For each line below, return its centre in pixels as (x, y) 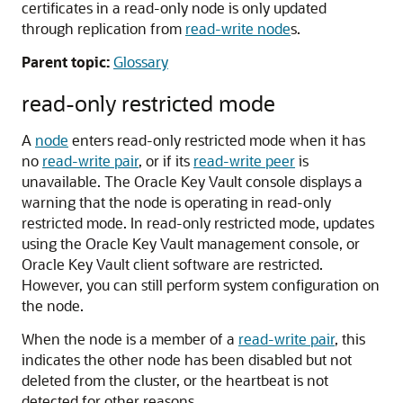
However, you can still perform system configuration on (201, 285)
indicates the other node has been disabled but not (187, 359)
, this (350, 339)
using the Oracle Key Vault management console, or (191, 243)
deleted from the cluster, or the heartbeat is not (175, 380)
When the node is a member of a (130, 339)
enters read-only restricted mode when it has (217, 140)
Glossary (141, 62)
